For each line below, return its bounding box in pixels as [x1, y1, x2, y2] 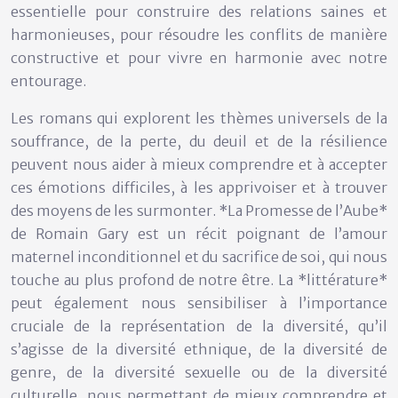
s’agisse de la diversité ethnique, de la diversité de [11, 339, 387, 358]
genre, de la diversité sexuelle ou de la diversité [11, 362, 387, 381]
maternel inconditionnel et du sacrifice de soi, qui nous [11, 247, 387, 266]
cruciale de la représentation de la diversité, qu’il [11, 316, 387, 335]
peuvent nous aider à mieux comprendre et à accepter [11, 155, 387, 173]
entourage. [11, 71, 86, 90]
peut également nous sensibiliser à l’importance [11, 293, 387, 312]
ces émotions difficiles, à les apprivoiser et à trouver [11, 178, 387, 196]
